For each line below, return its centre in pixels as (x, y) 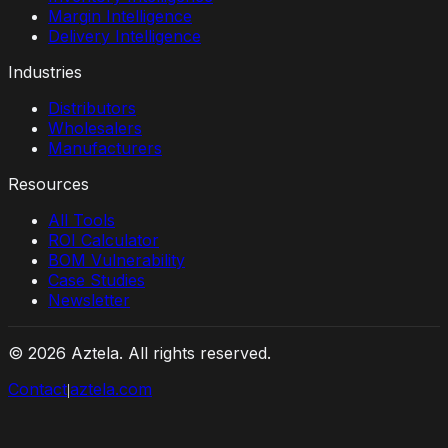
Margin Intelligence (120, 16)
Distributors (92, 108)
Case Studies (96, 280)
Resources (48, 184)
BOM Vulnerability (116, 260)
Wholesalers (95, 128)
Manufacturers (105, 148)
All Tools (81, 220)
